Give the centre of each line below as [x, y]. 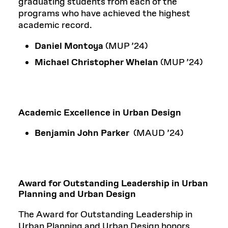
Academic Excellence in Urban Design [100, 113]
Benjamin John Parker [83, 133]
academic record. [55, 25]
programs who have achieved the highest [104, 13]
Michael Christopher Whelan [96, 62]
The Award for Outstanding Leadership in [105, 215]
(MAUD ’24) [157, 133]
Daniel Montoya [69, 46]
